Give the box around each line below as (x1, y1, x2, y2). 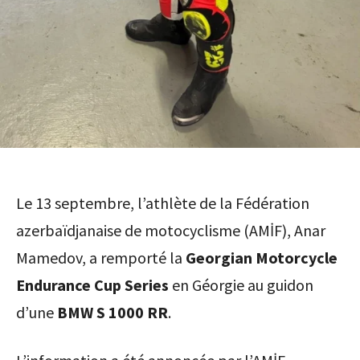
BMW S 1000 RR (57, 302, 168, 323)
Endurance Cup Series (16, 275, 169, 296)
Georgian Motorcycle (186, 247, 337, 268)
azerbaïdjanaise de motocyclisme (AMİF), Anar (16, 220, 325, 241)
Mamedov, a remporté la (16, 247, 186, 268)
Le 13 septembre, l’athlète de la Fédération (16, 193, 309, 214)
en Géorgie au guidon (169, 275, 313, 296)
